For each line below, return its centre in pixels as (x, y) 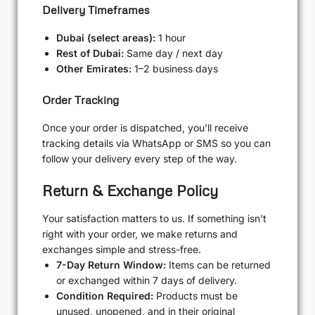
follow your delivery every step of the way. (140, 159)
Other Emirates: (94, 69)
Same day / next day (173, 53)
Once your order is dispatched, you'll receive (145, 128)
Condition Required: (105, 295)
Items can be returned (218, 264)
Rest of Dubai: (90, 53)
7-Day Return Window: (111, 264)
